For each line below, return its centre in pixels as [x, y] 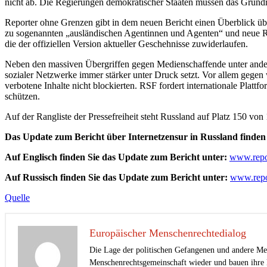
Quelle [17, 197]
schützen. [22, 96]
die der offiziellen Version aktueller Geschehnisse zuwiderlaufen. [126, 44]
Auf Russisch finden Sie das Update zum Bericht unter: [117, 177]
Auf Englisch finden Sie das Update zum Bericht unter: [117, 157]
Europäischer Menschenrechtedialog [168, 233]
